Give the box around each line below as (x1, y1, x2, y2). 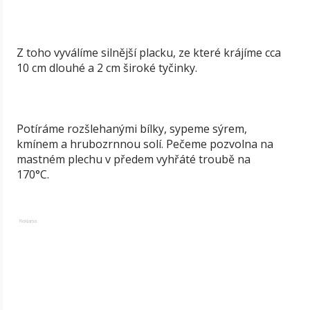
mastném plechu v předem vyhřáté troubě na (17, 152, 250, 167)
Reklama (19, 217, 37, 224)
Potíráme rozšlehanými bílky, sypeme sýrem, (17, 121, 247, 136)
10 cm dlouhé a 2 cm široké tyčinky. (17, 60, 197, 75)
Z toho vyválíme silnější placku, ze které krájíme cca (17, 45, 281, 60)
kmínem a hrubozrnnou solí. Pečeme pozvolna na (17, 136, 273, 152)
